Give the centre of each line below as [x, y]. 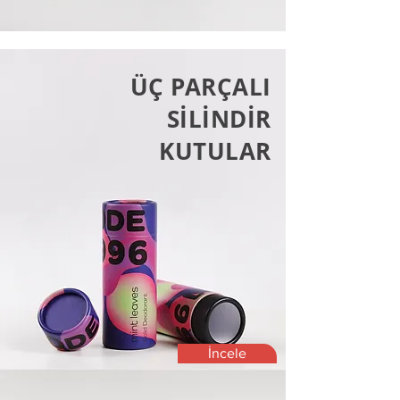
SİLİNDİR [219, 119]
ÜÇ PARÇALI [200, 87]
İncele [227, 353]
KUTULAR [215, 151]
